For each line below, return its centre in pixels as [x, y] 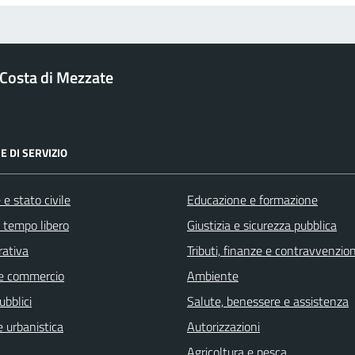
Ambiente [213, 276]
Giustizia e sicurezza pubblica [262, 225]
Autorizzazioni [223, 327]
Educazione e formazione [252, 200]
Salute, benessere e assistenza [268, 302]
